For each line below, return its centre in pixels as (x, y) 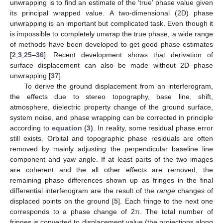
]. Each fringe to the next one (166, 201)
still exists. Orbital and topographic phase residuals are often (111, 138)
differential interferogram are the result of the (83, 190)
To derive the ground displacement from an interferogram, (118, 86)
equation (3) (72, 128)
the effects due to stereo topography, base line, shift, (111, 96)
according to (31, 128)
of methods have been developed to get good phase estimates (111, 44)
